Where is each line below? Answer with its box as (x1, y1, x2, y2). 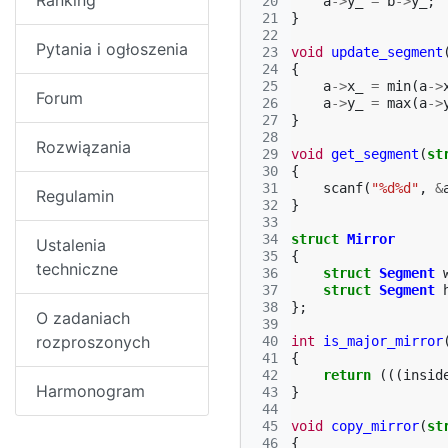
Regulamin (36, 186, 114, 206)
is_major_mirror (323, 333, 443, 349)
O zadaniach (36, 308, 130, 328)
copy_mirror (331, 418, 419, 434)
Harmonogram (36, 381, 145, 401)
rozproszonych (36, 332, 150, 352)
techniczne (36, 259, 118, 279)
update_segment (331, 44, 443, 60)
